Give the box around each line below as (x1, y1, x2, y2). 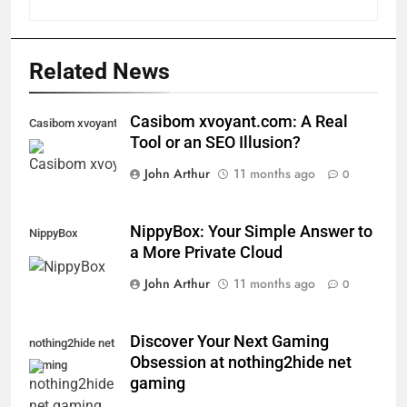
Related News (29, 57, 170, 84)
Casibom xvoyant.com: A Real (130, 112, 348, 131)
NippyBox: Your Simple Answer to (130, 222, 372, 241)
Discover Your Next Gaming (130, 332, 329, 351)
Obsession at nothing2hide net (130, 352, 352, 372)
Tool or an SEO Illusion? (130, 133, 301, 152)
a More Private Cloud (130, 243, 283, 262)
